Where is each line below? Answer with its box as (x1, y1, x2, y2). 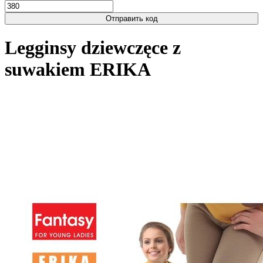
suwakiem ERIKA (5, 59, 151, 80)
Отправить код (105, 14, 158, 23)
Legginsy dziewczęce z (5, 37, 181, 59)
